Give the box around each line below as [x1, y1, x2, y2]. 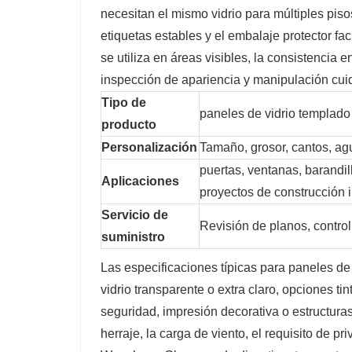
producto [101, 117, 156, 131]
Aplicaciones [101, 174, 179, 188]
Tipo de [101, 95, 146, 109]
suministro [101, 229, 165, 244]
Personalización [101, 140, 197, 154]
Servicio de [101, 207, 168, 222]
